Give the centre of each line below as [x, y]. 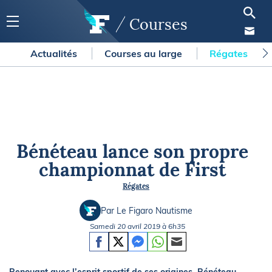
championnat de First [132, 169]
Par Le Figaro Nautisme [147, 210]
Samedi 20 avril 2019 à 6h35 [138, 226]
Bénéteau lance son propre [132, 151]
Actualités [55, 53]
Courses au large [144, 53]
